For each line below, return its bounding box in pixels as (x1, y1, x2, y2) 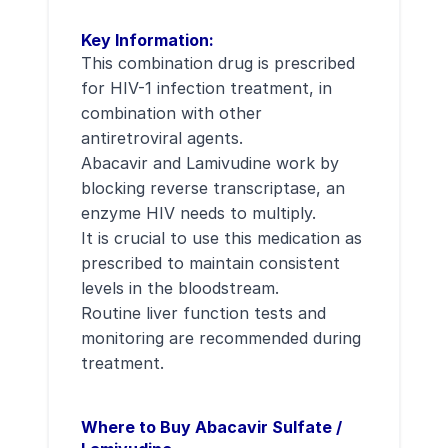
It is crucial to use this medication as (81, 228, 362, 248)
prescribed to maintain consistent (81, 253, 340, 273)
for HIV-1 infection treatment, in (81, 78, 332, 98)
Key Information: (81, 30, 214, 50)
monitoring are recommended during (81, 328, 361, 348)
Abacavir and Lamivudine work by (81, 153, 339, 173)
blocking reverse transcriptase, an (81, 178, 345, 198)
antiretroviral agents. (81, 128, 243, 148)
